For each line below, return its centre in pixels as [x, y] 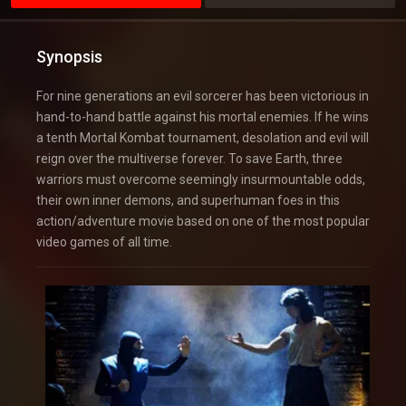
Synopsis [69, 57]
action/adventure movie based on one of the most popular [203, 222]
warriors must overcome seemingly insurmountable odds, [201, 180]
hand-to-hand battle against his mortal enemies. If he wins [203, 117]
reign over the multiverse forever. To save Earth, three [189, 159]
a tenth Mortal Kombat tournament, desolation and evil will [203, 138]
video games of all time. [104, 242]
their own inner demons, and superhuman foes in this [188, 201]
